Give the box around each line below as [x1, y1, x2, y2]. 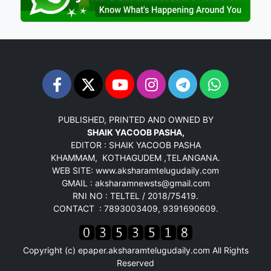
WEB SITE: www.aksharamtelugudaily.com [52, 165, 219, 175]
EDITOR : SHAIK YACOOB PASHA [70, 139, 201, 150]
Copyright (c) [22, 244, 78, 255]
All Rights [209, 244, 249, 255]
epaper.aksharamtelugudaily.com [77, 244, 210, 255]
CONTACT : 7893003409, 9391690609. [53, 203, 218, 214]
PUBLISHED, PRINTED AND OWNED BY [57, 114, 214, 125]
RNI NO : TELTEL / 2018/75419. [73, 190, 198, 201]
